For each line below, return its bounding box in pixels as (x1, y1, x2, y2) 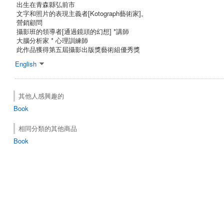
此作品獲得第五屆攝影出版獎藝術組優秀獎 (16, 44, 140, 54)
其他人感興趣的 (18, 90, 64, 100)
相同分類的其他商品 (18, 123, 77, 133)
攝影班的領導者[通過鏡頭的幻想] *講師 (16, 26, 129, 36)
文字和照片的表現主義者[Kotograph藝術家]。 (16, 8, 147, 18)
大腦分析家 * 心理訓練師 (16, 35, 88, 45)
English (15, 58, 36, 68)
